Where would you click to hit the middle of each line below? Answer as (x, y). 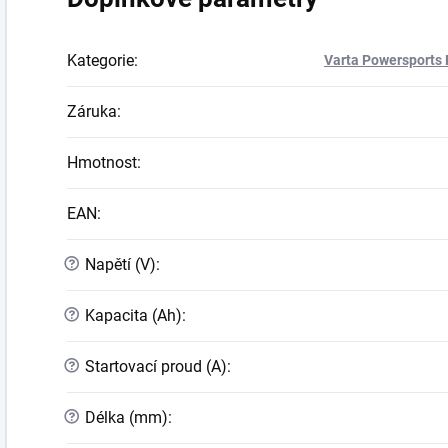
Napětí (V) (118, 265)
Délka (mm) (124, 418)
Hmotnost (102, 163)
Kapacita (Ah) (131, 316)
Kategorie (100, 61)
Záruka (92, 112)
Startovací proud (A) (154, 367)
